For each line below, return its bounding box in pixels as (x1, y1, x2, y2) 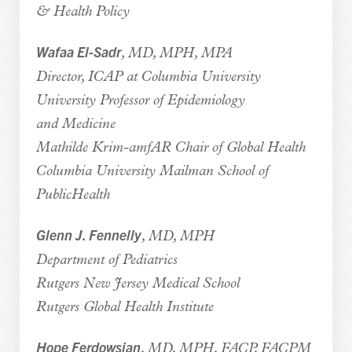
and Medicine (35, 116, 115, 132)
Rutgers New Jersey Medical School (35, 276, 240, 291)
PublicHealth (35, 187, 110, 203)
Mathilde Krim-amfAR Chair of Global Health (35, 140, 306, 156)
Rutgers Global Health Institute (35, 299, 214, 315)
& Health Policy (35, 4, 130, 20)
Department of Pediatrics (35, 252, 178, 268)
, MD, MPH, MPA (120, 46, 233, 61)
